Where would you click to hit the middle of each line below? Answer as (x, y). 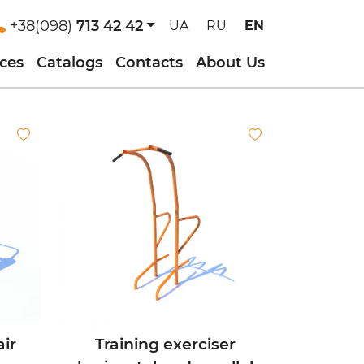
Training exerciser (165, 344)
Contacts (149, 63)
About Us (230, 63)
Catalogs (69, 63)
